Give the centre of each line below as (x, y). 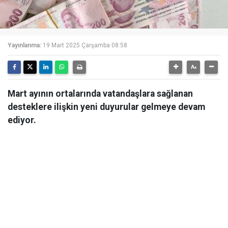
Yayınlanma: (24, 45)
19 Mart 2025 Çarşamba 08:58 (85, 45)
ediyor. (22, 120)
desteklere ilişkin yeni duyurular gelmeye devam (106, 107)
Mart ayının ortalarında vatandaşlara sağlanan (100, 94)
